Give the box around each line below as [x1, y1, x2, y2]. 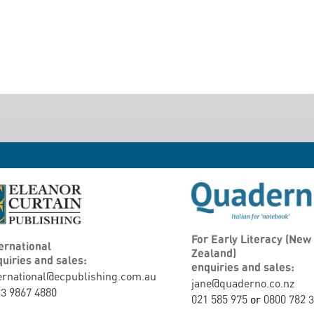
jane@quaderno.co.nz [191, 275, 294, 290]
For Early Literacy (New [191, 231, 311, 246]
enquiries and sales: [191, 259, 294, 274]
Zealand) [191, 245, 236, 260]
